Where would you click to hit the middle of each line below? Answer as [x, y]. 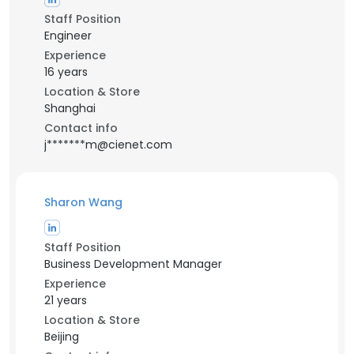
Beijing [62, 337]
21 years [66, 300]
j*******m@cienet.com [108, 145]
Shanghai [70, 108]
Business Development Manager [133, 264]
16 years [66, 72]
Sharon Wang [83, 202]
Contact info [81, 128]
